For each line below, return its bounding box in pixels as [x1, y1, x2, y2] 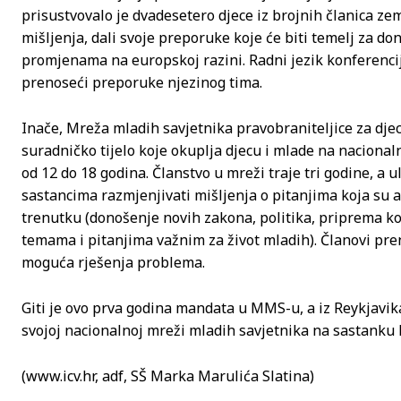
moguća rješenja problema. [21, 252, 205, 273]
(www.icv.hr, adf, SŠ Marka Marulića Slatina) [21, 366, 314, 387]
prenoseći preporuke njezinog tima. [21, 73, 262, 93]
